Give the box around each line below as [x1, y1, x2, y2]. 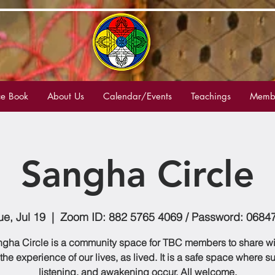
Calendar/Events [103, 90, 172, 102]
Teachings [191, 90, 231, 102]
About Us [47, 90, 84, 102]
